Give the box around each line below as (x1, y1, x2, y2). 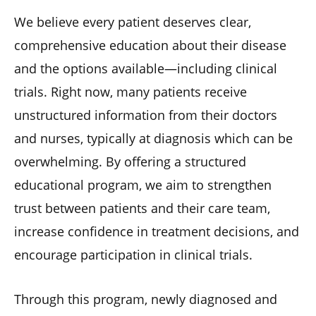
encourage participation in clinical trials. (14, 245, 253, 263)
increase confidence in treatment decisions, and (14, 222, 299, 240)
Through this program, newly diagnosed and (14, 290, 277, 308)
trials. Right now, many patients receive (14, 83, 247, 100)
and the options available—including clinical (14, 59, 277, 77)
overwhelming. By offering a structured (14, 152, 246, 170)
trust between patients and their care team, (14, 199, 270, 217)
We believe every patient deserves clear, (14, 13, 251, 30)
